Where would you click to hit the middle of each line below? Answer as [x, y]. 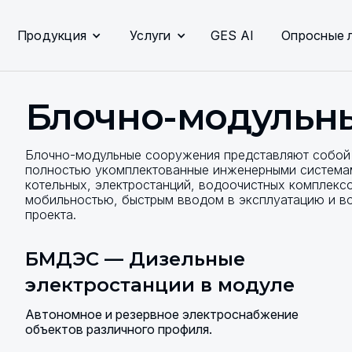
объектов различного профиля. [118, 329]
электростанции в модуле [159, 285]
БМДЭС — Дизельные [135, 259]
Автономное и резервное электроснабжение [161, 314]
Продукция [51, 35]
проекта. [50, 214]
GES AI [232, 35]
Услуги [150, 35]
